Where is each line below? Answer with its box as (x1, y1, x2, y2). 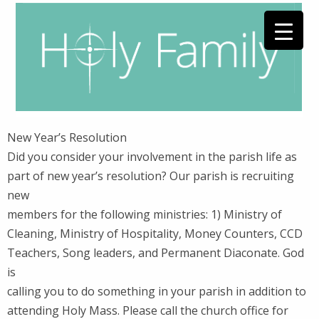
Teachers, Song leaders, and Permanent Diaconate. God (7, 245, 304, 261)
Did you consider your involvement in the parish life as (7, 149, 297, 164)
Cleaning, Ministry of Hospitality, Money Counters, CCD (7, 226, 303, 241)
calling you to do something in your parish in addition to (7, 283, 306, 299)
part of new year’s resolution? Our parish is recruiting (7, 168, 294, 184)
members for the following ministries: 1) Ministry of (7, 206, 282, 222)
